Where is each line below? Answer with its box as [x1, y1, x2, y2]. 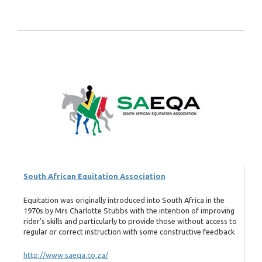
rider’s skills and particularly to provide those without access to [23, 216, 237, 225]
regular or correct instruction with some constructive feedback [23, 227, 235, 236]
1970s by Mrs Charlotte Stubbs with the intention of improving [23, 206, 235, 215]
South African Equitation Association [23, 172, 166, 181]
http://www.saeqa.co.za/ [23, 251, 108, 260]
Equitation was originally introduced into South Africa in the [23, 195, 225, 204]
